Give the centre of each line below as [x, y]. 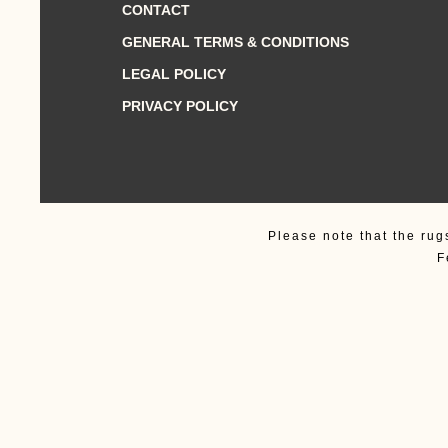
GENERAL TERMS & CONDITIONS [235, 42]
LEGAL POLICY [174, 74]
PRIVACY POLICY [180, 106]
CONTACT [156, 10]
